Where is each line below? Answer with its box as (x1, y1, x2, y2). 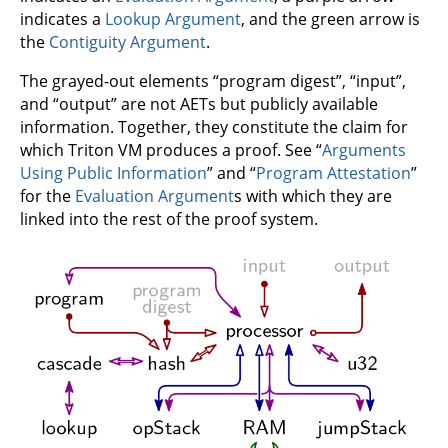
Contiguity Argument (49, 30, 206, 53)
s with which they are (234, 184, 392, 207)
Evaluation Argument (75, 184, 234, 207)
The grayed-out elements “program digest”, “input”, (20, 69, 406, 92)
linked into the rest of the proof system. (20, 207, 318, 230)
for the (20, 184, 75, 207)
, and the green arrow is (241, 7, 420, 30)
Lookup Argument (105, 7, 241, 30)
